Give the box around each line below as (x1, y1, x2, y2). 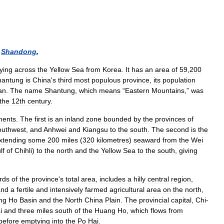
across (14, 65, 35, 73)
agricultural (109, 185, 144, 193)
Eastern (125, 86, 149, 94)
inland (65, 115, 84, 123)
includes (99, 175, 125, 183)
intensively (50, 185, 83, 193)
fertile (16, 185, 34, 193)
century (27, 97, 50, 105)
